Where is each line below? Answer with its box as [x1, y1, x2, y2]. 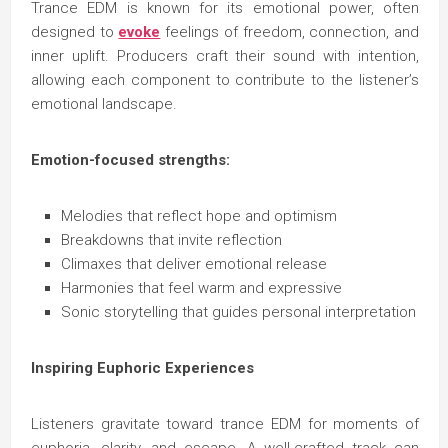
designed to [31, 23, 119, 41]
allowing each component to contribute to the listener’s [31, 71, 419, 89]
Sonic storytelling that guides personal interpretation [61, 303, 416, 321]
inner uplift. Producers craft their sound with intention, [31, 47, 419, 65]
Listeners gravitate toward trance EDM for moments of [31, 415, 419, 433]
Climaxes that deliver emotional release [61, 255, 327, 273]
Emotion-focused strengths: [31, 151, 230, 169]
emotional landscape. [31, 95, 177, 113]
